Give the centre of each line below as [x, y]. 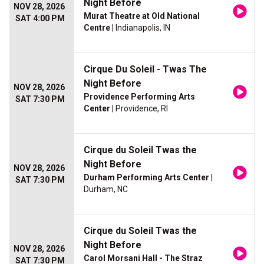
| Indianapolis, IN [140, 28]
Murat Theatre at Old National [142, 16]
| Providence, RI [139, 109]
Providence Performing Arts [139, 97]
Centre [97, 28]
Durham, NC [106, 189]
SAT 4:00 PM [40, 19]
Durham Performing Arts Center [146, 178]
